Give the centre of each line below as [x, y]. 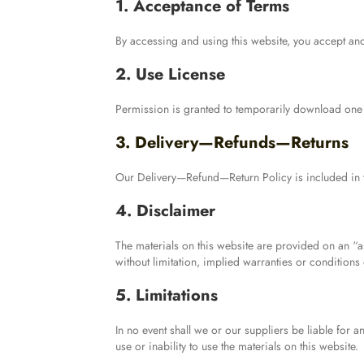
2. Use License [170, 75]
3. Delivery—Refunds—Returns [232, 143]
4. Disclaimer [165, 211]
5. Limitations [166, 296]
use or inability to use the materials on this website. [236, 347]
